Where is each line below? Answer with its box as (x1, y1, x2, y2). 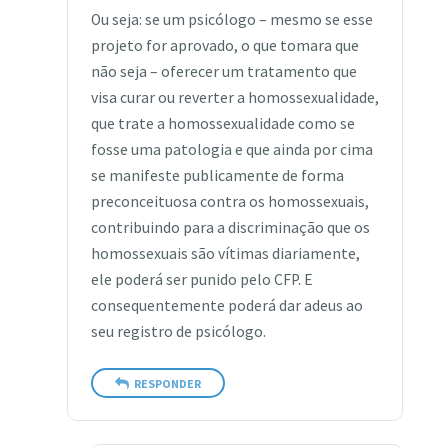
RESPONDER (133, 375, 201, 391)
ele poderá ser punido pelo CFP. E (90, 270, 313, 290)
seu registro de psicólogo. (90, 322, 266, 342)
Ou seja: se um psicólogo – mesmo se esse (90, 10, 373, 30)
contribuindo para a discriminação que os (90, 218, 370, 238)
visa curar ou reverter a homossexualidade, (90, 88, 379, 108)
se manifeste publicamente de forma (90, 166, 344, 186)
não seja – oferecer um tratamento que (90, 62, 357, 82)
